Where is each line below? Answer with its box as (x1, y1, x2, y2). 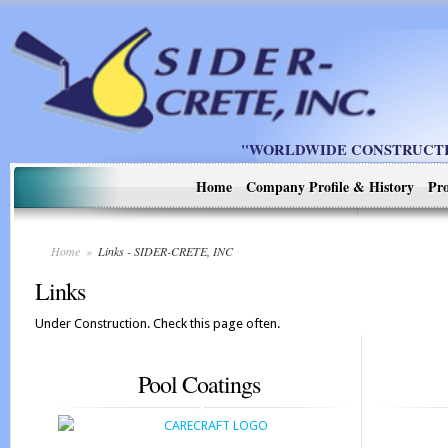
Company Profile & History (246, 176, 414, 197)
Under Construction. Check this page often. (35, 316, 280, 331)
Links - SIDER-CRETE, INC (95, 243, 233, 259)
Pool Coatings (137, 368, 260, 400)
